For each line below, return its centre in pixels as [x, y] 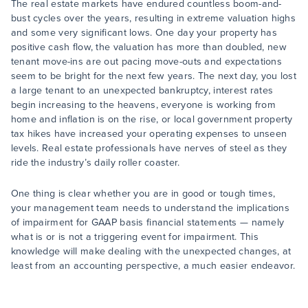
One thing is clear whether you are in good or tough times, [143, 194]
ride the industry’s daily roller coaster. [95, 163]
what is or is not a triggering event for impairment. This [135, 237]
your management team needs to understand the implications [150, 208]
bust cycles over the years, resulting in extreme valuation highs [153, 19]
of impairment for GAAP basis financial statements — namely [147, 223]
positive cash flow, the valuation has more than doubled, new [148, 47]
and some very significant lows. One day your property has [144, 33]
